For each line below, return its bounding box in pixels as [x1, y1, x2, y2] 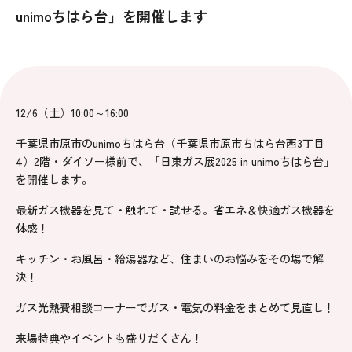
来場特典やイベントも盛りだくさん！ [16, 330, 203, 346]
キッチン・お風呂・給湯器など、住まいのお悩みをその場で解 [16, 251, 324, 266]
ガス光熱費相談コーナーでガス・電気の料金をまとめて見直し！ [16, 299, 335, 315]
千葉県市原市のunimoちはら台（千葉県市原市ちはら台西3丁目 [16, 135, 324, 151]
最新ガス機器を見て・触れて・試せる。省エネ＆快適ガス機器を [16, 202, 335, 218]
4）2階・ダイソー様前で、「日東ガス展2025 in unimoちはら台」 [16, 153, 335, 169]
